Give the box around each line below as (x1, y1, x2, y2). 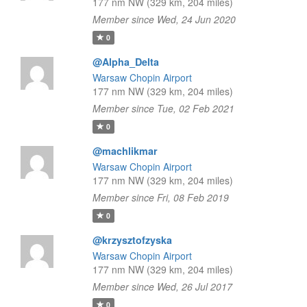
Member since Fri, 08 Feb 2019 (92, 191, 229, 204)
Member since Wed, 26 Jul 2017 (92, 280, 232, 293)
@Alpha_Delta (92, 55, 159, 69)
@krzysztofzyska (92, 233, 172, 247)
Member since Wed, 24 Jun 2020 (92, 12, 236, 26)
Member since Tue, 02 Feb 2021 (92, 101, 234, 115)
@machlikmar (92, 144, 158, 158)
